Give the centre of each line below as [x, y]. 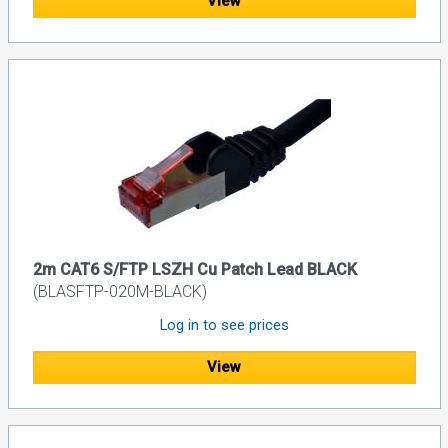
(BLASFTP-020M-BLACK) [119, 292]
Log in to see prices [224, 325]
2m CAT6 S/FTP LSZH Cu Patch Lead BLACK [194, 270]
